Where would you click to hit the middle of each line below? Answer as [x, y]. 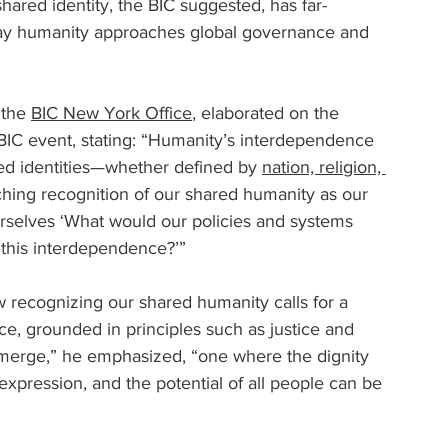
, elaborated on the [268, 112]
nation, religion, [324, 166]
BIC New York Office [111, 112]
